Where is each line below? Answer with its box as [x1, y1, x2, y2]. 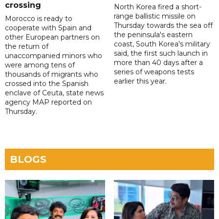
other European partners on [5, 33, 100, 42]
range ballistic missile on [113, 12, 196, 21]
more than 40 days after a [113, 58, 203, 67]
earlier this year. [113, 77, 167, 86]
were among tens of [5, 61, 75, 70]
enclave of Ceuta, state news [5, 88, 104, 98]
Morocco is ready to [5, 14, 72, 23]
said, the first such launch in [113, 49, 208, 58]
